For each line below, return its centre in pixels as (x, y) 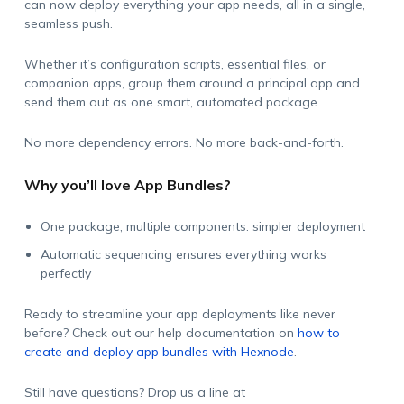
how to (318, 333)
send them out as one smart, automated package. (172, 102)
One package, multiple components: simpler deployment (202, 226)
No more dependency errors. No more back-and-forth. (184, 142)
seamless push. (68, 23)
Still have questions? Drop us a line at (134, 392)
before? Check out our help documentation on (161, 333)
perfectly (65, 273)
